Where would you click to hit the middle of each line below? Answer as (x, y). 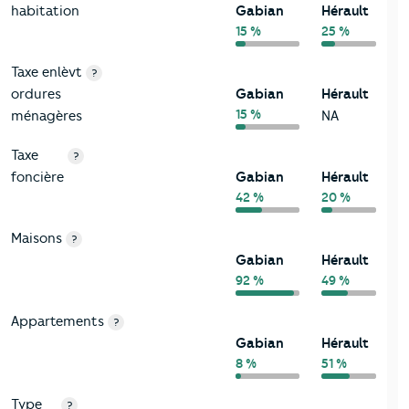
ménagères (47, 116)
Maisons (37, 239)
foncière (37, 178)
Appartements (58, 322)
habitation (45, 11)
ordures (36, 94)
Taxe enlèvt (47, 73)
